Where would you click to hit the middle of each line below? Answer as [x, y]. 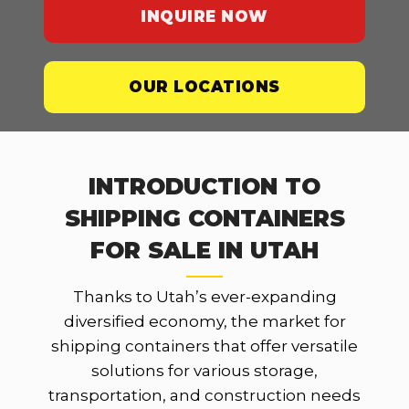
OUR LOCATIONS [204, 86]
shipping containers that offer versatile [204, 346]
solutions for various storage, [204, 370]
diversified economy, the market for [204, 321]
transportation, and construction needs [204, 395]
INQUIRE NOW [204, 16]
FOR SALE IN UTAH [204, 250]
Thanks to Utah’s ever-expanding [204, 296]
